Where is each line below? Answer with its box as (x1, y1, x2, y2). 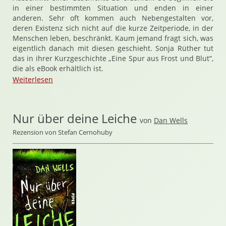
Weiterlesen (13, 75, 53, 84)
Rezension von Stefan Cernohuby (13, 128, 112, 137)
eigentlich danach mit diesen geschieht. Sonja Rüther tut (13, 43, 213, 53)
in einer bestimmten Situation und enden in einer (13, 3, 213, 13)
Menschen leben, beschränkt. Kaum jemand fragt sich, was (13, 33, 213, 43)
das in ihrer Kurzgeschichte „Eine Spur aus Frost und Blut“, (13, 53, 213, 63)
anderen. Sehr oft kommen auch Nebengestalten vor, (13, 13, 213, 23)
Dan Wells (154, 116, 188, 125)
